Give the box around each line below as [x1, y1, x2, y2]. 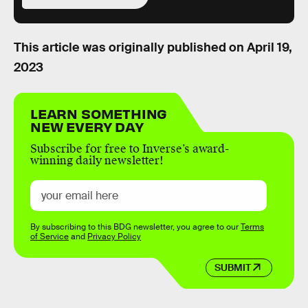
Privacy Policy [87, 230, 141, 242]
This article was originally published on [14, 40, 247, 56]
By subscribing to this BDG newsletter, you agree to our [30, 221, 241, 232]
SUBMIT [214, 261, 251, 274]
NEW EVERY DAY [30, 117, 144, 135]
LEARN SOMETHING [30, 104, 168, 122]
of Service [30, 230, 69, 242]
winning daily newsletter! [30, 153, 164, 168]
